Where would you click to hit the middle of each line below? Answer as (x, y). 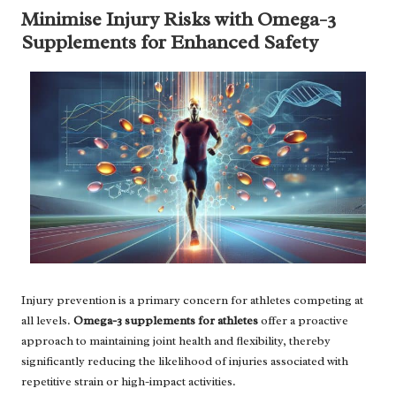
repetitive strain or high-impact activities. (129, 382)
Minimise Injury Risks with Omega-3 (179, 19)
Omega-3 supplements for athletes (166, 321)
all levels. (47, 321)
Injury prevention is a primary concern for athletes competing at (192, 301)
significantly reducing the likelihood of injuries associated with (185, 362)
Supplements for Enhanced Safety (170, 42)
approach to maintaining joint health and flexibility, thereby (176, 341)
